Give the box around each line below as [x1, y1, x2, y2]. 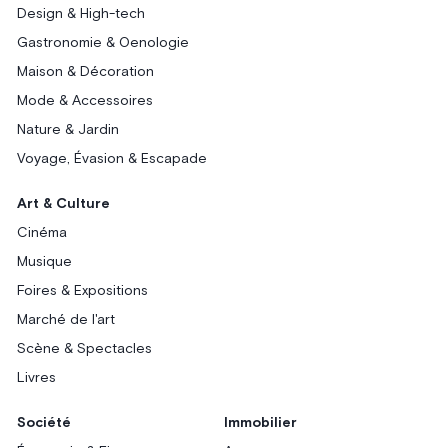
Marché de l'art [17, 313, 116, 327]
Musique [17, 255, 73, 269]
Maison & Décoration [17, 65, 155, 79]
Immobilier [223, 416, 297, 430]
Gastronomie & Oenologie [17, 36, 190, 50]
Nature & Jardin [17, 123, 120, 137]
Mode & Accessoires [17, 94, 154, 108]
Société [17, 416, 72, 430]
